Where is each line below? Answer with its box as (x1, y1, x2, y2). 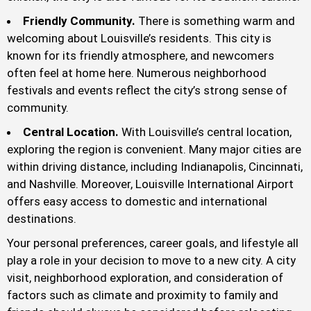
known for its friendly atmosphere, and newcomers (7, 49, 274, 63)
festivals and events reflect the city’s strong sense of (7, 83, 287, 98)
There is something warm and (138, 14, 295, 28)
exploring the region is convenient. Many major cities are (7, 142, 301, 157)
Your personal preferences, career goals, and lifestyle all (7, 236, 299, 251)
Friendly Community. (23, 14, 138, 28)
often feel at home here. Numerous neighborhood (7, 66, 267, 81)
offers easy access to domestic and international (7, 194, 267, 209)
